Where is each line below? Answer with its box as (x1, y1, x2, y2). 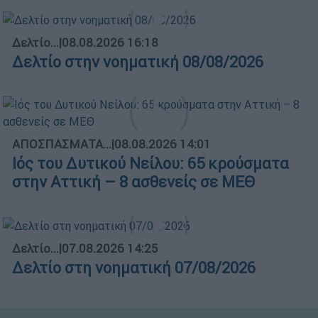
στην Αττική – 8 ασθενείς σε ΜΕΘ (12, 172, 255, 192)
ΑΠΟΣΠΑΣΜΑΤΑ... (12, 136, 111, 152)
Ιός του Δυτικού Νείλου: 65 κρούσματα (12, 153, 289, 173)
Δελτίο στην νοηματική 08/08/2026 (12, 52, 263, 72)
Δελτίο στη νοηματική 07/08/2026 (12, 258, 256, 278)
